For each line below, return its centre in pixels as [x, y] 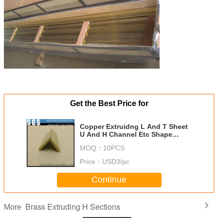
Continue [109, 180]
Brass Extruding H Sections [73, 206]
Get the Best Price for [109, 103]
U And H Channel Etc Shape [109, 134]
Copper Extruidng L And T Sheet [134, 126]
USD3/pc [116, 161]
